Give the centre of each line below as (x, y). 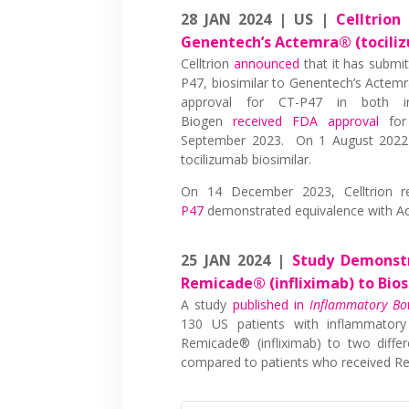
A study (207, 304)
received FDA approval (306, 121)
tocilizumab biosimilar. (246, 159)
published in (271, 304)
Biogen (207, 121)
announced (267, 63)
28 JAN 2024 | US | (258, 19)
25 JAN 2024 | (236, 260)
